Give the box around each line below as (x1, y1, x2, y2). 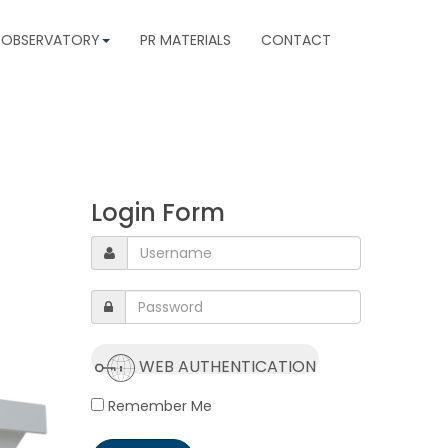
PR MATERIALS (140, 30, 231, 50)
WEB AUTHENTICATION (138, 354, 316, 378)
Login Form (91, 196, 225, 229)
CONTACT (261, 30, 331, 50)
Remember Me (104, 396, 212, 416)
